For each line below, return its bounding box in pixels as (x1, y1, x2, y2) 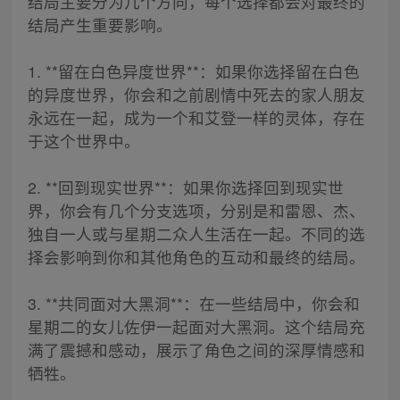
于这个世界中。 (27, 129, 140, 153)
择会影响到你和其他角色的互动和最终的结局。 (27, 246, 365, 269)
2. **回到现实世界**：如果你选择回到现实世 (27, 176, 344, 199)
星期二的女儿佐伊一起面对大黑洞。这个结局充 (27, 315, 365, 338)
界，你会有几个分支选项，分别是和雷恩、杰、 (27, 199, 365, 222)
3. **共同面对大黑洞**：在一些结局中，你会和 (27, 292, 360, 315)
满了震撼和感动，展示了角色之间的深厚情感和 (27, 338, 365, 362)
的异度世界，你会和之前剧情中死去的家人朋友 (27, 83, 365, 106)
